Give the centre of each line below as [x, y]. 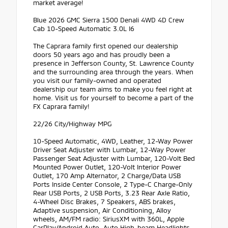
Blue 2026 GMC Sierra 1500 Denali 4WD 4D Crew [109, 20]
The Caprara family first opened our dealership [106, 46]
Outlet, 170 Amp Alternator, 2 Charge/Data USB [107, 176]
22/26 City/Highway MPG [72, 124]
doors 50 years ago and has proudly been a [102, 55]
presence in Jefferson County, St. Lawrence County [113, 63]
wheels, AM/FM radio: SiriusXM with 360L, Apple [109, 219]
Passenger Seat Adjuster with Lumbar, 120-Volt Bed [114, 159]
